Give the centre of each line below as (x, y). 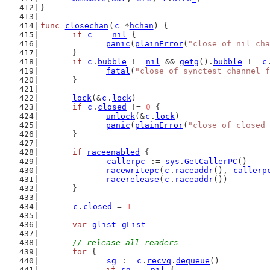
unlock (121, 116)
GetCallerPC (211, 161)
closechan (86, 26)
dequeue (193, 261)
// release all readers (125, 243)
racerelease (133, 179)
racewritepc (133, 170)
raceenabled (113, 152)
